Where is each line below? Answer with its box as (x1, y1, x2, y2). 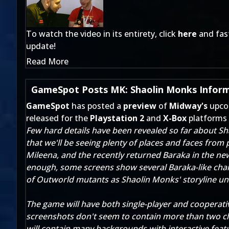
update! (26, 40, 56, 52)
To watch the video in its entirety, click (26, 28, 178, 39)
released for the (26, 112, 90, 124)
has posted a (70, 100, 123, 111)
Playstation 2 (90, 112, 144, 124)
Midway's (169, 100, 208, 111)
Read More (26, 56, 68, 67)
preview (123, 100, 156, 111)
